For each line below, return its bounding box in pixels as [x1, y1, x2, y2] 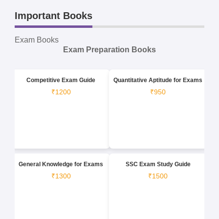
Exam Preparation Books [63, 45, 156, 54]
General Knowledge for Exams [19, 160, 104, 168]
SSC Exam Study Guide [125, 160, 191, 168]
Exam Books [15, 35, 59, 44]
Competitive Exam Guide [26, 76, 96, 84]
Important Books [15, 10, 93, 21]
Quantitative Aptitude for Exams [113, 76, 203, 84]
